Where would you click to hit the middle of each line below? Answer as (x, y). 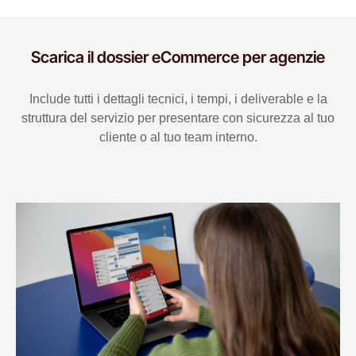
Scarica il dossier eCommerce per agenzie (178, 58)
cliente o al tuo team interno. (178, 137)
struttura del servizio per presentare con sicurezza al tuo (178, 118)
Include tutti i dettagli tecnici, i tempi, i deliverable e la (178, 99)
